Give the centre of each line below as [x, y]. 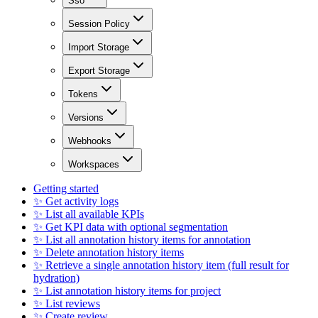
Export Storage [99, 71]
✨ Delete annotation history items [109, 253]
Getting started [66, 189]
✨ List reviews [67, 304]
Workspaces [94, 165]
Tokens [83, 94]
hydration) [56, 278]
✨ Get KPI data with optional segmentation [131, 227]
